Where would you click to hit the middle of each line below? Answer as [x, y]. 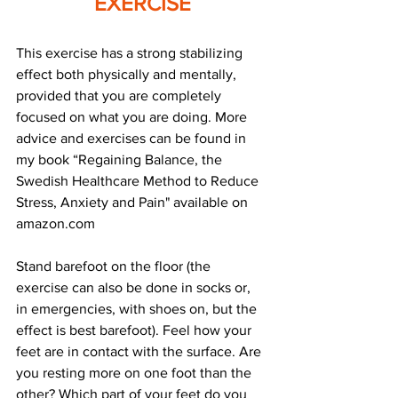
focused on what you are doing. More [133, 116]
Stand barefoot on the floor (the [115, 266]
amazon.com [56, 223]
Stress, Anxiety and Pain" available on [134, 202]
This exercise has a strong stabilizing [131, 52]
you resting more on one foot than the [135, 372]
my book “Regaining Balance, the [121, 159]
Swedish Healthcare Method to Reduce [139, 180]
